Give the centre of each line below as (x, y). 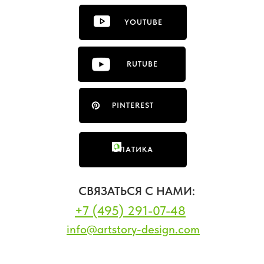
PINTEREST (133, 105)
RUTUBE (132, 64)
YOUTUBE (133, 22)
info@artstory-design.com (133, 229)
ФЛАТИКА (133, 149)
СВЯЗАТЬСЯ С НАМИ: (137, 191)
